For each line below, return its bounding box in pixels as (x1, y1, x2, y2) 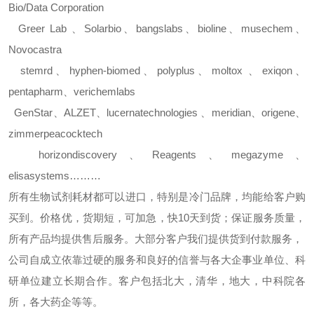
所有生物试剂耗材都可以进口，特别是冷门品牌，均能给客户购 (8, 191, 306, 203)
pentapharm (8, 86, 63, 97)
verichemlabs (74, 86, 135, 97)
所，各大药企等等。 (8, 296, 103, 308)
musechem (241, 22, 293, 34)
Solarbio (84, 22, 121, 34)
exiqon (261, 64, 292, 76)
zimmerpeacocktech (8, 128, 102, 139)
